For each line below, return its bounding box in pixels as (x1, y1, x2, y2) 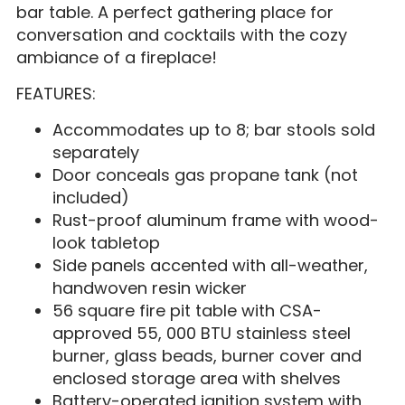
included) (52, 185, 129, 209)
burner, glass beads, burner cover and (52, 344, 362, 367)
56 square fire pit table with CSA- (52, 298, 322, 322)
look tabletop (52, 231, 160, 254)
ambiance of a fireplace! (15, 45, 217, 69)
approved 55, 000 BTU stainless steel (52, 321, 351, 344)
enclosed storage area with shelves (52, 366, 341, 390)
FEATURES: (15, 81, 96, 105)
